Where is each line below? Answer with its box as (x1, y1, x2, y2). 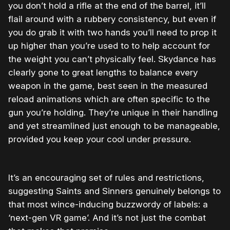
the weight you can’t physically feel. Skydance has (8, 54, 216, 65)
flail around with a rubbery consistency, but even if (8, 14, 216, 25)
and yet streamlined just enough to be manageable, (8, 121, 220, 131)
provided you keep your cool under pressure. (8, 134, 191, 145)
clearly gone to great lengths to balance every (8, 67, 198, 78)
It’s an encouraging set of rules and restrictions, (8, 172, 204, 183)
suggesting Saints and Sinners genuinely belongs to (8, 186, 221, 197)
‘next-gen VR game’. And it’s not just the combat (8, 213, 206, 223)
